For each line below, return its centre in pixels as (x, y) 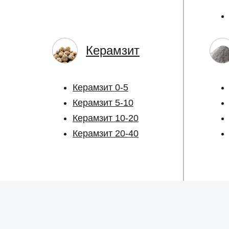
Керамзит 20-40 (106, 133)
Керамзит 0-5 (100, 87)
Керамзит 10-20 (106, 118)
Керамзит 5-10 (103, 103)
